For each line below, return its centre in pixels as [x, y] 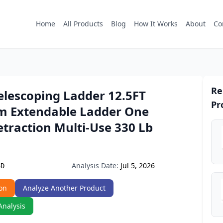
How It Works [156, 24]
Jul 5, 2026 [138, 166]
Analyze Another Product [64, 188]
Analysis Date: [95, 166]
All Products [83, 24]
